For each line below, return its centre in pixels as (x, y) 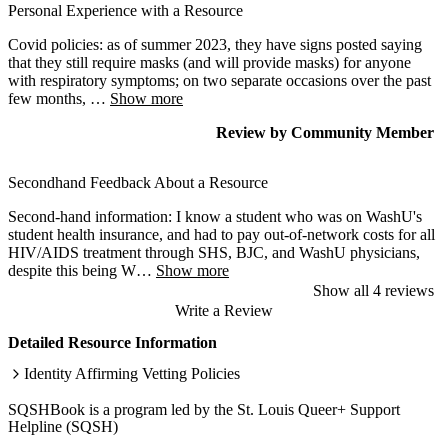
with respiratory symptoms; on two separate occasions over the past (219, 80)
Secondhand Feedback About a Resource (138, 182)
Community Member (362, 132)
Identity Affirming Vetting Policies (132, 373)
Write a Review (224, 311)
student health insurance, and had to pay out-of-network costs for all (221, 234)
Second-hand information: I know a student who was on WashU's (215, 216)
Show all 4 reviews (373, 290)
